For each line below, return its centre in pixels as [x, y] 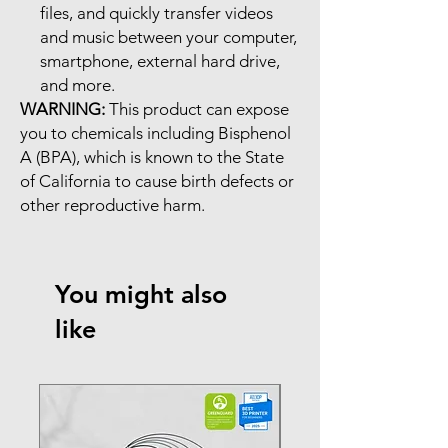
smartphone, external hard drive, [160, 60]
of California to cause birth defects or [157, 180]
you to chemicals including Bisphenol [155, 132]
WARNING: [62, 108]
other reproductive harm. [112, 204]
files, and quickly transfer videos [156, 12]
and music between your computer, [168, 36]
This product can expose [197, 108]
